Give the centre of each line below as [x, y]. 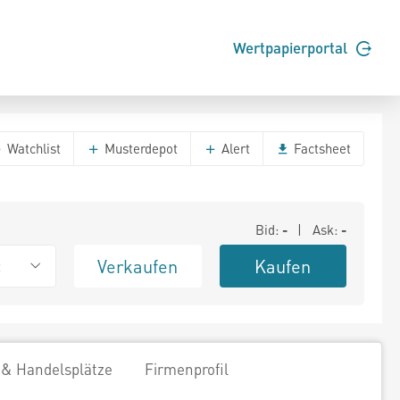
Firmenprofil [187, 369]
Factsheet [321, 148]
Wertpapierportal [292, 48]
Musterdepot [139, 148]
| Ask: [315, 229]
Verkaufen [138, 266]
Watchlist [32, 148]
